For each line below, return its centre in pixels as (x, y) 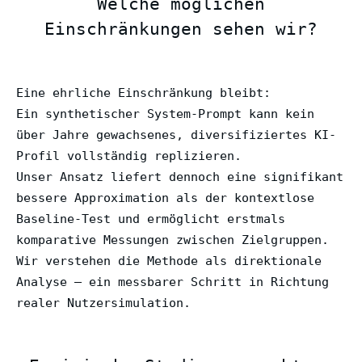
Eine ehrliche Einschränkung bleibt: (143, 93)
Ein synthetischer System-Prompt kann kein (165, 114)
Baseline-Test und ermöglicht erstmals (151, 219)
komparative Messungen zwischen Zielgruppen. (173, 240)
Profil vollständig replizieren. (129, 156)
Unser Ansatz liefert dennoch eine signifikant (180, 177)
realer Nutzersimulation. (103, 303)
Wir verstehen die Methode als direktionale (169, 261)
